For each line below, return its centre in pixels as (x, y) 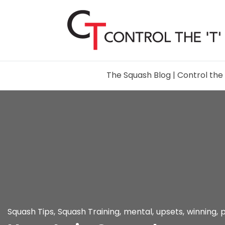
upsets (170, 212)
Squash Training (89, 212)
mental (138, 212)
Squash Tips (31, 212)
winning (202, 212)
